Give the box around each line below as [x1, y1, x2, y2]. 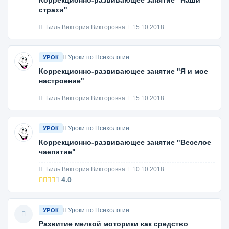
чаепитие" [39, 148, 76, 156]
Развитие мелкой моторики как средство [39, 220, 188, 228]
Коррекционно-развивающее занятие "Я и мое [39, 67, 208, 75]
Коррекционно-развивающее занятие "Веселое [39, 138, 211, 146]
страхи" [39, 6, 67, 14]
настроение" [39, 77, 84, 85]
